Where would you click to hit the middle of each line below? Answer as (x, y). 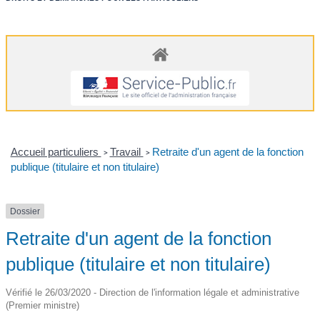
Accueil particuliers (56, 151)
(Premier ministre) (42, 306)
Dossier (25, 211)
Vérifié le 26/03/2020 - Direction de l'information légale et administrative (152, 293)
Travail (126, 151)
